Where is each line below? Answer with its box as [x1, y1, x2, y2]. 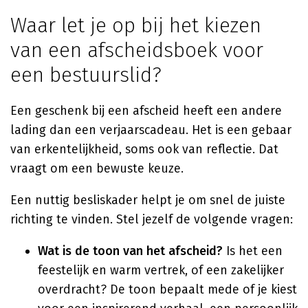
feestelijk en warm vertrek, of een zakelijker [38, 263, 284, 278]
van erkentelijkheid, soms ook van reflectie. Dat [10, 142, 278, 157]
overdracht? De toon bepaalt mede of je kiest [38, 282, 297, 297]
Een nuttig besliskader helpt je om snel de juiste [10, 192, 285, 208]
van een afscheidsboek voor [10, 38, 263, 63]
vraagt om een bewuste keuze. [10, 161, 184, 176]
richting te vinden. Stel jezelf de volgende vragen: [10, 212, 293, 227]
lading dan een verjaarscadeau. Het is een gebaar [10, 122, 291, 137]
